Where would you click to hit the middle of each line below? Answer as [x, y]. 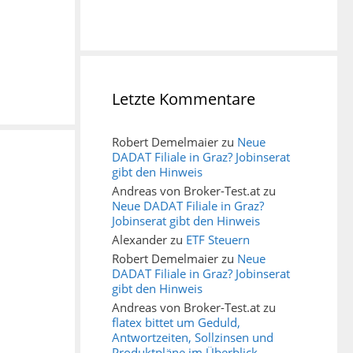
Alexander [139, 239]
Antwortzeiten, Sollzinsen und [193, 337]
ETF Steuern [218, 239]
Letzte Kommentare [184, 98]
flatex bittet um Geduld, [176, 322]
